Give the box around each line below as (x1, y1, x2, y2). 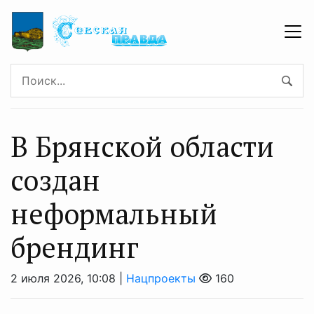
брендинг (11, 228, 139, 266)
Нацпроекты (126, 271, 196, 285)
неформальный (11, 194, 217, 232)
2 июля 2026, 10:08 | (11, 271, 126, 285)
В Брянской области (11, 127, 274, 165)
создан (11, 161, 100, 198)
